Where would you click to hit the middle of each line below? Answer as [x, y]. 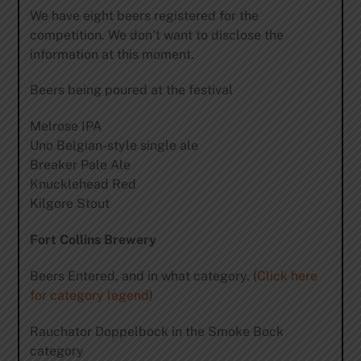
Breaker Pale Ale [80, 165]
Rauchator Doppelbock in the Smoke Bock [156, 331]
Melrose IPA [65, 127]
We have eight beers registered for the [144, 15]
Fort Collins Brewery [93, 240]
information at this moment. [112, 54]
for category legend [89, 295]
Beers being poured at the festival [131, 90]
